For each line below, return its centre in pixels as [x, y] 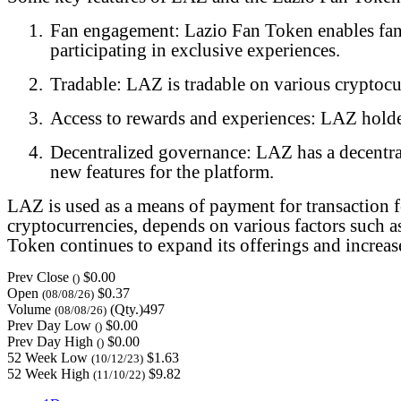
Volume [29, 309]
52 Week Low [47, 357]
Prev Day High [50, 341]
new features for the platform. [162, 171]
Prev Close [38, 277]
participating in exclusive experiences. [195, 50]
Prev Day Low [49, 325]
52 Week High [48, 373]
